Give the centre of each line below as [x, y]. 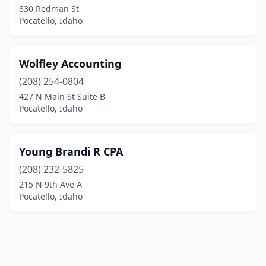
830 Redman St [49, 9]
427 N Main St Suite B [62, 96]
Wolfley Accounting [70, 64]
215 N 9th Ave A [50, 184]
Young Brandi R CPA [71, 151]
